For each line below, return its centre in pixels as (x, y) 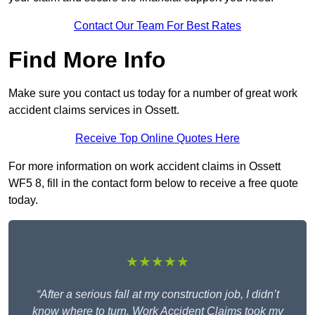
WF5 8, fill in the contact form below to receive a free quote (153, 184)
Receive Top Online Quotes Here (157, 139)
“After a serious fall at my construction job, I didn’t (157, 295)
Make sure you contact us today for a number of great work (153, 94)
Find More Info (87, 60)
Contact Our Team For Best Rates (157, 26)
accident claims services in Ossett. (94, 110)
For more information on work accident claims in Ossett (144, 167)
